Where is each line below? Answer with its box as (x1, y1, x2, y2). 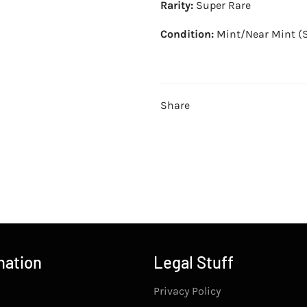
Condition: (160, 27, 214, 40)
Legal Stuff (153, 251, 234, 272)
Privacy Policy (153, 284, 221, 297)
